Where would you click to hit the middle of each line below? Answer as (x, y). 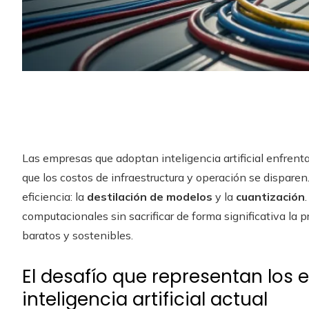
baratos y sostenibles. (78, 235)
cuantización (270, 197)
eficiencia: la (54, 197)
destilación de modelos (150, 197)
